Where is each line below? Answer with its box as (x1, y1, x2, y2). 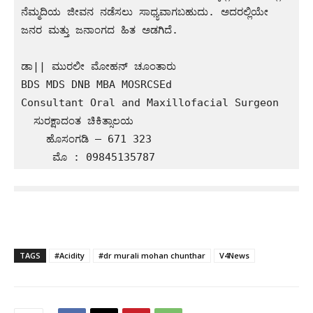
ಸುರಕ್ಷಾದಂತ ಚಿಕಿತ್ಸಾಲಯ (21, 114, 34, 127)
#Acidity (54, 249, 85, 261)
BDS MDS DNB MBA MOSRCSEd (21, 78, 172, 91)
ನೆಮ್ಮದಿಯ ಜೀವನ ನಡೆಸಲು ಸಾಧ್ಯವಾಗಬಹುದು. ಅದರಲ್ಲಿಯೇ (21, 5, 268, 18)
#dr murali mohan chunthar (99, 249, 205, 261)
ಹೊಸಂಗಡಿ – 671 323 (21, 132, 46, 145)
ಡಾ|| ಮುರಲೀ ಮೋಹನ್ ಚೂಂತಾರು (21, 59, 176, 73)
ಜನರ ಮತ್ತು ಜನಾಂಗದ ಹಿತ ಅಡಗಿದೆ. (21, 23, 203, 36)
